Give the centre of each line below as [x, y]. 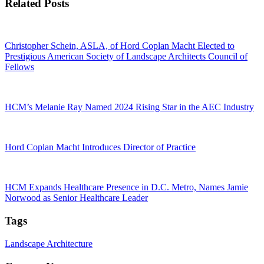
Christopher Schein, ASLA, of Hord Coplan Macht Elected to [120, 46]
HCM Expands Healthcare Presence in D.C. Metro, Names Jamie [126, 187]
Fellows [19, 67]
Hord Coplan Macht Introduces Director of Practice [100, 147]
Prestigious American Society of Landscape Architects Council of [126, 57]
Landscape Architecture [49, 243]
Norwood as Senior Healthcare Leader [76, 198]
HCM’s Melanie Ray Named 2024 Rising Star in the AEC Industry [129, 107]
